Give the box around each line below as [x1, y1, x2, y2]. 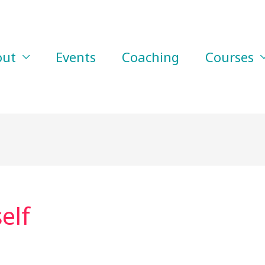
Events [56, 47, 96, 66]
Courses [205, 47, 254, 66]
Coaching [122, 47, 179, 66]
